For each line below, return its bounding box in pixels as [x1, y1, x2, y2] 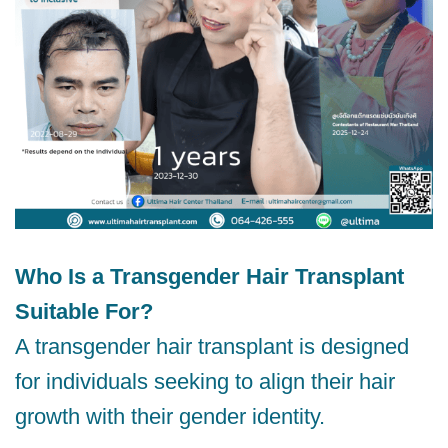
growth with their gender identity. [15, 404, 325, 430]
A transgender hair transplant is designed [15, 334, 409, 360]
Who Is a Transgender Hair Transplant [15, 264, 404, 290]
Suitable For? [15, 299, 153, 325]
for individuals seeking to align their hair [15, 369, 395, 395]
